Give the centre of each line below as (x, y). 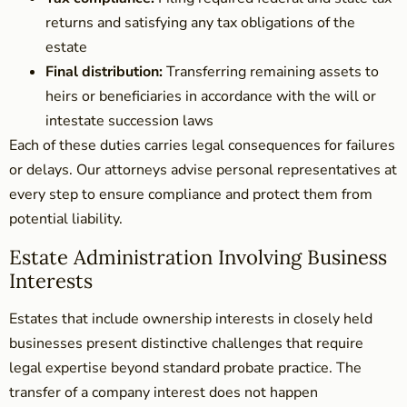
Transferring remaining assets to (271, 71)
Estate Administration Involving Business (198, 257)
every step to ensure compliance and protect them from (191, 194)
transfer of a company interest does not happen (164, 392)
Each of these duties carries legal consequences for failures (202, 145)
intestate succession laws (129, 120)
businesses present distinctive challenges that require (186, 343)
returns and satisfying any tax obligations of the (200, 22)
